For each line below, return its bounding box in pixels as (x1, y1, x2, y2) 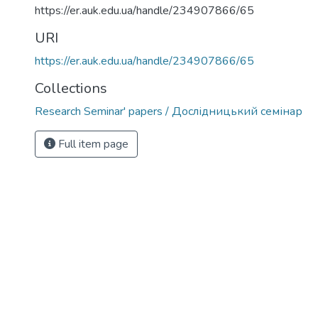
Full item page (55, 136, 128, 152)
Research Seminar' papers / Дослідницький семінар (35, 104, 302, 119)
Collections (35, 79, 107, 98)
